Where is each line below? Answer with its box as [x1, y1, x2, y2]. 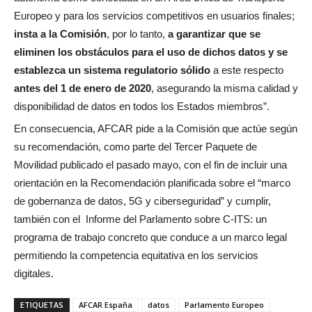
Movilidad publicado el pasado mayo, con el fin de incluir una [14, 159, 287, 171]
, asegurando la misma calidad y [151, 82, 298, 94]
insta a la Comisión [14, 28, 107, 40]
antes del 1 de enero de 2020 [14, 82, 151, 94]
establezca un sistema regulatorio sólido [14, 64, 210, 76]
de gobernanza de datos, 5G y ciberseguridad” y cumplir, [14, 195, 271, 207]
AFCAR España [79, 299, 132, 310]
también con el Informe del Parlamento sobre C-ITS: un [14, 213, 267, 225]
